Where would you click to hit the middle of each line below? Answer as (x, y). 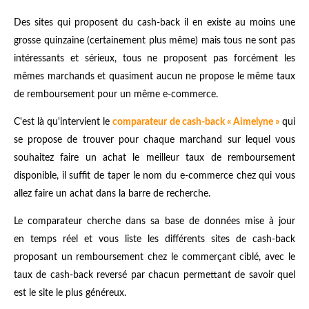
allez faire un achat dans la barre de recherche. (112, 193)
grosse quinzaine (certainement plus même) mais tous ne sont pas (154, 40)
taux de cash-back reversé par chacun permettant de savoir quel (154, 275)
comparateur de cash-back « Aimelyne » (196, 122)
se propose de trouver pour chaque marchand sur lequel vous (154, 140)
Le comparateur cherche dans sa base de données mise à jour (154, 221)
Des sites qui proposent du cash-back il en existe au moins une (154, 22)
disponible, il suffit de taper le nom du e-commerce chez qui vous (154, 176)
